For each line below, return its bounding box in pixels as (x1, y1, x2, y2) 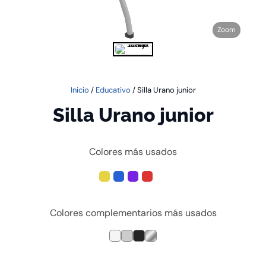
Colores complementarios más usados (49, 207, 217, 219)
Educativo (95, 85, 131, 95)
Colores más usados (89, 145, 177, 158)
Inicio (70, 85, 89, 95)
